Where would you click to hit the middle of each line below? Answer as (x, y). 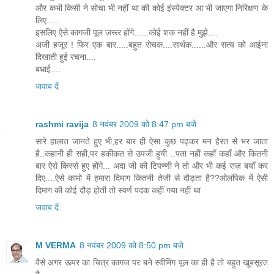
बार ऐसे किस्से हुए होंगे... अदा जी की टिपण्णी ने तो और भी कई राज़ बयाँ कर (152, 166)
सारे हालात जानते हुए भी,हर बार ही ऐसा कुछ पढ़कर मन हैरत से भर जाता (152, 142)
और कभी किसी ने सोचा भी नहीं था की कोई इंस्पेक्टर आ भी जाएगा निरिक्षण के (152, 8)
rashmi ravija (62, 124)
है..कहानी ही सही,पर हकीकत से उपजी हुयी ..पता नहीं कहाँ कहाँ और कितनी (152, 154)
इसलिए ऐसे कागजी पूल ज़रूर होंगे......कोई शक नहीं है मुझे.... (127, 33)
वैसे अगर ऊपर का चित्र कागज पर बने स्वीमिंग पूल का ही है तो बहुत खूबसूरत (152, 263)
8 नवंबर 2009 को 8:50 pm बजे (131, 246)
